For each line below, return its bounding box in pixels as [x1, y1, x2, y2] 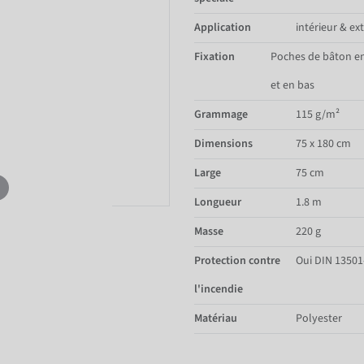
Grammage [194, 106, 248, 123]
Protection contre [194, 252, 280, 269]
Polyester [296, 310, 342, 327]
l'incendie [194, 280, 243, 297]
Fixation [194, 48, 235, 65]
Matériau [194, 310, 237, 327]
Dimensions [194, 135, 253, 152]
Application [194, 19, 251, 36]
